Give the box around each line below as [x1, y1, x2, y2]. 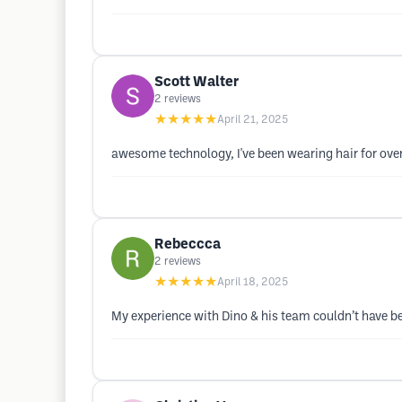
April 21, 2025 [217, 115, 288, 125]
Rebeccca [154, 238, 221, 251]
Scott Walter [154, 75, 239, 89]
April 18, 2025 [217, 277, 288, 287]
